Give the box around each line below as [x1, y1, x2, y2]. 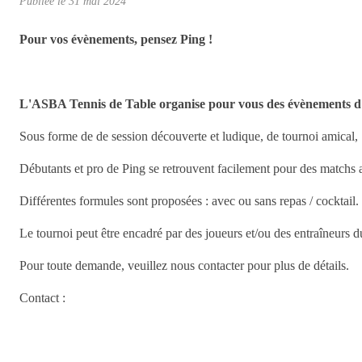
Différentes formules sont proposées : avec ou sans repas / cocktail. [19, 193, 359, 208]
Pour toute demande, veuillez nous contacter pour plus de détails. [19, 258, 349, 272]
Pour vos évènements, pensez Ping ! [19, 32, 213, 46]
